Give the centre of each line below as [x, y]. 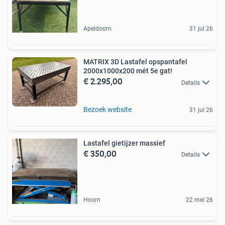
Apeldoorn [97, 29]
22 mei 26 [199, 200]
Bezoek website [107, 109]
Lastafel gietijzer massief [124, 143]
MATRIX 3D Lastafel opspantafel [135, 62]
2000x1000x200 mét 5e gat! [128, 71]
